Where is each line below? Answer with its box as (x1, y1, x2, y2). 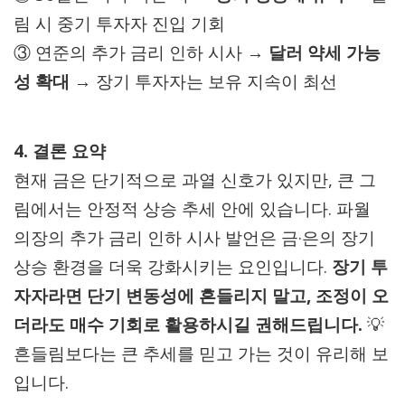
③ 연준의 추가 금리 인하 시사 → (14, 40, 268, 64)
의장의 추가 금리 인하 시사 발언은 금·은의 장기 (14, 225, 375, 250)
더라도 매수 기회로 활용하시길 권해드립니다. (14, 312, 363, 336)
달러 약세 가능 (268, 40, 381, 64)
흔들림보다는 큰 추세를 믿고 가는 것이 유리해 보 (14, 341, 389, 365)
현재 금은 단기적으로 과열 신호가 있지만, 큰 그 (14, 167, 376, 192)
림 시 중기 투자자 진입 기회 (14, 11, 225, 35)
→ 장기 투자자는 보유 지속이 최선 (70, 69, 337, 93)
